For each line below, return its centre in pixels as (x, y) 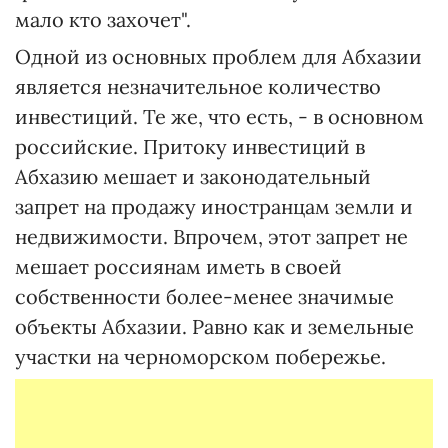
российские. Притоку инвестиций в (190, 146)
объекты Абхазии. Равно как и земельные (214, 326)
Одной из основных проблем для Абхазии (218, 56)
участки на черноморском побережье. (200, 356)
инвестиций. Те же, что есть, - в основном (219, 116)
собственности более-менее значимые (204, 296)
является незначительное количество (198, 86)
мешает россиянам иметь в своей (178, 266)
